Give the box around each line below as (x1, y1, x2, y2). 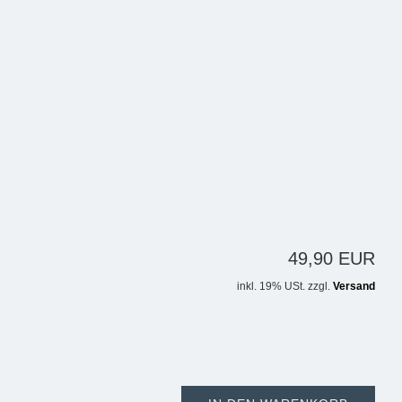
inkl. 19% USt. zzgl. (236, 280, 333, 293)
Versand (332, 280, 375, 293)
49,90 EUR (287, 249, 375, 269)
